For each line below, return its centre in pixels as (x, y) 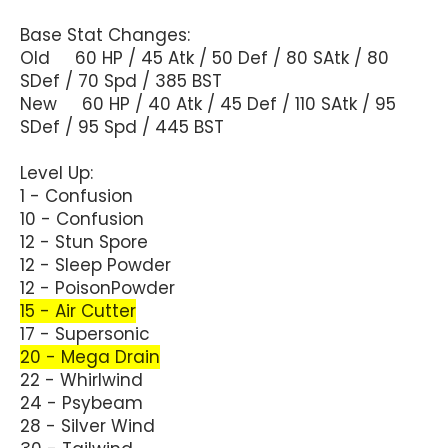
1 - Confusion (76, 195)
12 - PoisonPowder (97, 287)
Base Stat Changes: (105, 34)
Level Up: (56, 172)
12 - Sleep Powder (95, 264)
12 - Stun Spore (84, 241)
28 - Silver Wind (87, 425)
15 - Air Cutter (78, 310)
